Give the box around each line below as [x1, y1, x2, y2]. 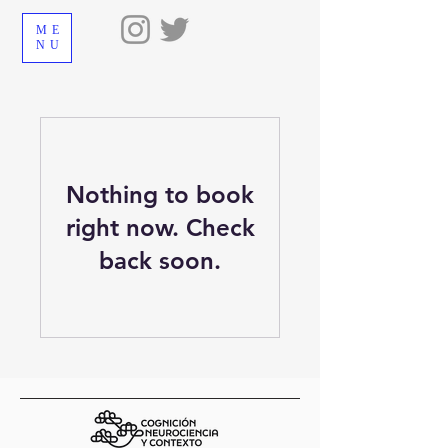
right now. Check [65, 213, 255, 242]
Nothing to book [66, 180, 254, 209]
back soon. [99, 246, 221, 275]
